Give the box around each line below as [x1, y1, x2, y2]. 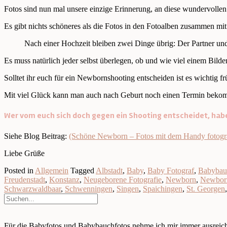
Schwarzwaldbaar [4, 184, 61, 193]
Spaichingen [143, 184, 182, 193]
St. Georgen [186, 184, 225, 193]
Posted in [4, 166, 35, 175]
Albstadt [96, 166, 123, 175]
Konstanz [49, 175, 80, 184]
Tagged [70, 166, 96, 175]
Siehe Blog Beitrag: [4, 131, 69, 140]
